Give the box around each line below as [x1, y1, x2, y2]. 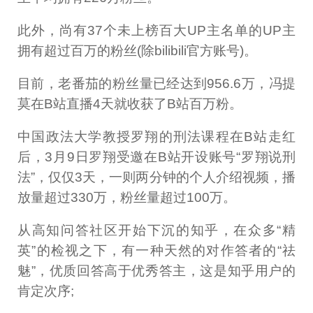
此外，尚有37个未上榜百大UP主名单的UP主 [17, 22, 296, 38]
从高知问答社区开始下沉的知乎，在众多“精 [17, 222, 296, 238]
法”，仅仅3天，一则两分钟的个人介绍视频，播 [17, 169, 296, 184]
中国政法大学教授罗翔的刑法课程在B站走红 [17, 129, 296, 144]
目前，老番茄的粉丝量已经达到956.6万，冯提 [17, 75, 296, 91]
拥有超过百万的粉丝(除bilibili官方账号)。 [17, 43, 258, 58]
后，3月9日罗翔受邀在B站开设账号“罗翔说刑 [17, 149, 296, 164]
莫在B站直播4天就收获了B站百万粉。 [17, 96, 243, 111]
